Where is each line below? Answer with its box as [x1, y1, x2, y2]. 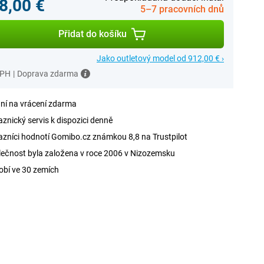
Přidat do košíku [58, 28, 127, 39]
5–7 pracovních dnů [140, 4, 224, 15]
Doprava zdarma [16, 69, 78, 78]
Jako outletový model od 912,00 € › [96, 54, 224, 63]
